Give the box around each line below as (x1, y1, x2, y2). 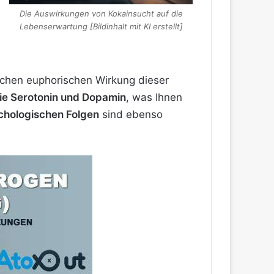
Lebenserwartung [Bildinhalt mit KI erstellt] (19, 21, 183, 32)
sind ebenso (99, 108, 163, 121)
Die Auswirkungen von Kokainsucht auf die (19, 9, 183, 19)
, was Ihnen (126, 91, 182, 104)
